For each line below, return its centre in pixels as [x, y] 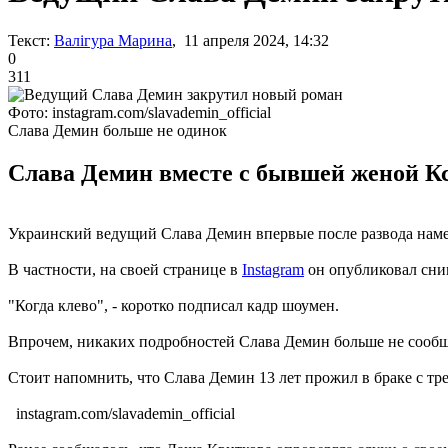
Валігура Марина [113, 40]
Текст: [29, 40]
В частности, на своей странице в [125, 269]
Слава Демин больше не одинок [117, 130]
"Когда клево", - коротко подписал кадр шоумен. [173, 305]
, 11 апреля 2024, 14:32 [250, 40]
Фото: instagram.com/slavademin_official [139, 112]
